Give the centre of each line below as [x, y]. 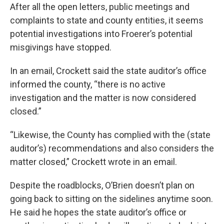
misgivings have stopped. [61, 47]
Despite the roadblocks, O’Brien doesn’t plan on [102, 185]
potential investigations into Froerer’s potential [101, 33]
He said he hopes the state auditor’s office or [98, 212]
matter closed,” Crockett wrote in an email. [93, 161]
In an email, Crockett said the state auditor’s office [108, 70]
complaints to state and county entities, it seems [107, 20]
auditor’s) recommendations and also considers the [112, 148]
